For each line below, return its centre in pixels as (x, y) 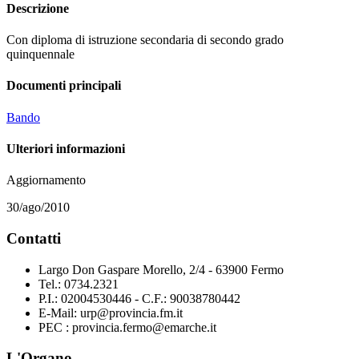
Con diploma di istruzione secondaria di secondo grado (145, 40)
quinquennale (40, 54)
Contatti (34, 238)
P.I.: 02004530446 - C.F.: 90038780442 (139, 298)
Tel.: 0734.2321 (79, 284)
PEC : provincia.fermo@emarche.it (127, 327)
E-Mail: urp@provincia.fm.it (111, 313)
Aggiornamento (46, 180)
